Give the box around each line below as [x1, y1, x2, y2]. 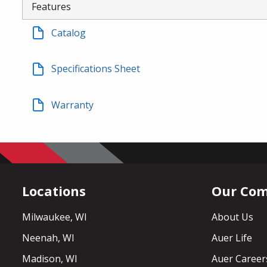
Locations [22, 182, 86, 200]
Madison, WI [22, 252, 77, 265]
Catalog [51, 26, 86, 39]
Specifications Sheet [51, 62, 141, 76]
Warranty [51, 98, 94, 111]
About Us [211, 210, 253, 223]
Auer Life [211, 231, 252, 244]
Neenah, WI [22, 231, 74, 244]
